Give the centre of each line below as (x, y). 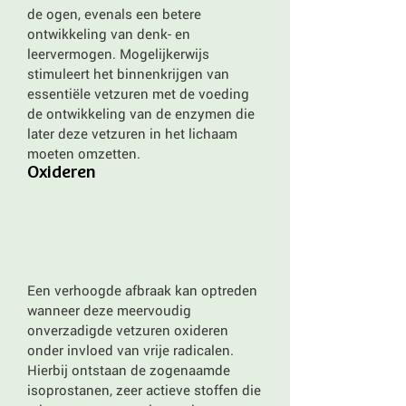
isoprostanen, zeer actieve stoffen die (144, 390)
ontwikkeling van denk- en (109, 34)
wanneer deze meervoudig (109, 310)
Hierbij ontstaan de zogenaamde (129, 370)
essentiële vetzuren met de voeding (138, 93)
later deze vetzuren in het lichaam (132, 133)
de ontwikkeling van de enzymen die (141, 113)
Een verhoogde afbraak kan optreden (142, 290)
